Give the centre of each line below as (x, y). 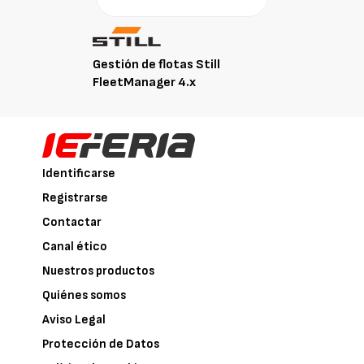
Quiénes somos (84, 295)
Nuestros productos (99, 271)
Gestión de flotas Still (156, 64)
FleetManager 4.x (144, 82)
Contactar (72, 222)
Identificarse (79, 173)
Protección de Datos (101, 344)
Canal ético (75, 246)
